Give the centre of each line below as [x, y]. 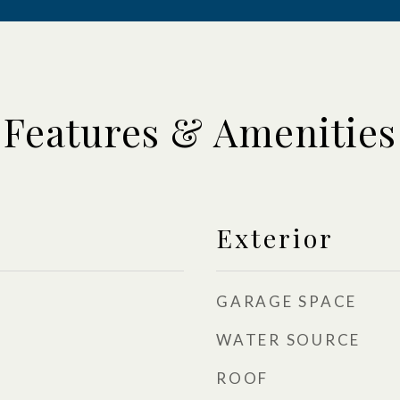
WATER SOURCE [288, 340]
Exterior [275, 237]
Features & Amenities [200, 131]
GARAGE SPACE [287, 301]
